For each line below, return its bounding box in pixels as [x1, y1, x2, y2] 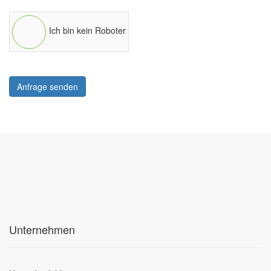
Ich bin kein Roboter [49, 24, 126, 37]
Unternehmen [9, 221, 75, 237]
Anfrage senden [17, 80, 78, 93]
